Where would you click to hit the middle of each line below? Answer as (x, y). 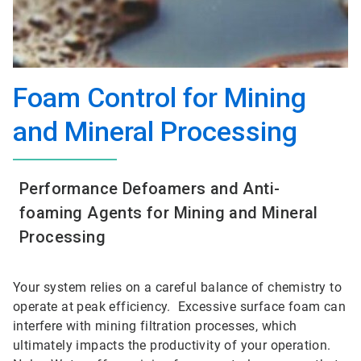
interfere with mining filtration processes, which (155, 326)
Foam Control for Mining (160, 98)
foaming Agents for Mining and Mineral (169, 213)
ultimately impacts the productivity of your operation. (172, 345)
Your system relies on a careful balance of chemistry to (177, 287)
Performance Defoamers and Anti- (150, 189)
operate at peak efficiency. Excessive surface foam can (179, 306)
